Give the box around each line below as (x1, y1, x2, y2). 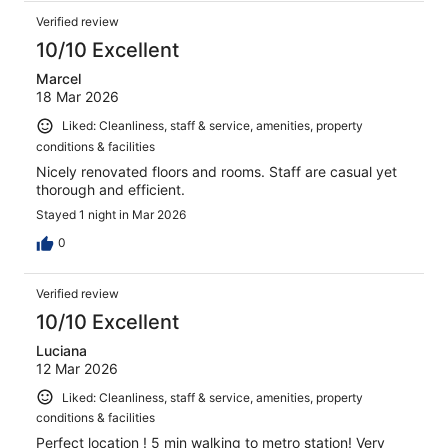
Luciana (36, 341, 87, 359)
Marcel (36, 69, 81, 87)
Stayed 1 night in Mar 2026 (36, 206, 186, 222)
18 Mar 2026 (36, 87, 119, 105)
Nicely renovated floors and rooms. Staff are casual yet (36, 162, 397, 180)
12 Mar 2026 (36, 359, 118, 377)
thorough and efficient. (36, 180, 185, 198)
